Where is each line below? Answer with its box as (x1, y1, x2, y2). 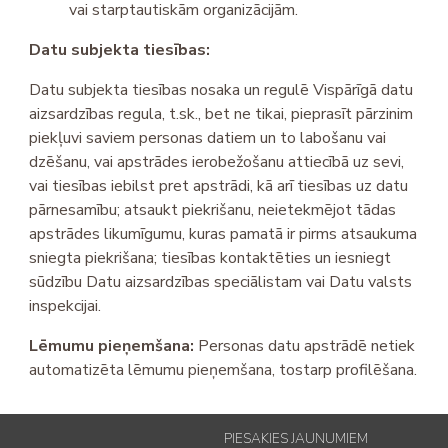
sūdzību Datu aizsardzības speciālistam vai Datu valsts (29, 271, 413, 294)
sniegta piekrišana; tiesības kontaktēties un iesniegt (29, 247, 392, 270)
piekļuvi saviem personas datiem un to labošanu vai (29, 127, 387, 150)
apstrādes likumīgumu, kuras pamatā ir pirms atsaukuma (29, 223, 418, 246)
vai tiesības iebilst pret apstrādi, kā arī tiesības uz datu (29, 175, 409, 198)
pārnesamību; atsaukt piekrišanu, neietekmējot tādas (29, 199, 397, 222)
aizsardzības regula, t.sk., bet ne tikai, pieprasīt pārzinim (29, 103, 414, 126)
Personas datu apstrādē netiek (194, 335, 416, 358)
